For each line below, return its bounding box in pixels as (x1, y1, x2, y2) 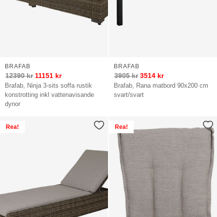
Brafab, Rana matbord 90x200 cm (114, 81, 209, 89)
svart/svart (114, 91, 144, 98)
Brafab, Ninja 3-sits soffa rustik (5, 81, 93, 89)
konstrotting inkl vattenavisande (5, 91, 94, 98)
